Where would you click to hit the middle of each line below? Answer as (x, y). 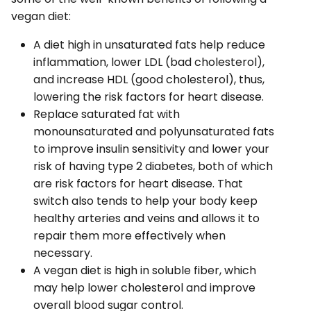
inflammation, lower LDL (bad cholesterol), (149, 62)
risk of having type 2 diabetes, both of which (153, 167)
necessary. (63, 253)
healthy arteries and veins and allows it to (146, 219)
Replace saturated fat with (107, 115)
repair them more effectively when (129, 236)
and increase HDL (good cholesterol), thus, (149, 80)
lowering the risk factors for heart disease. (150, 97)
